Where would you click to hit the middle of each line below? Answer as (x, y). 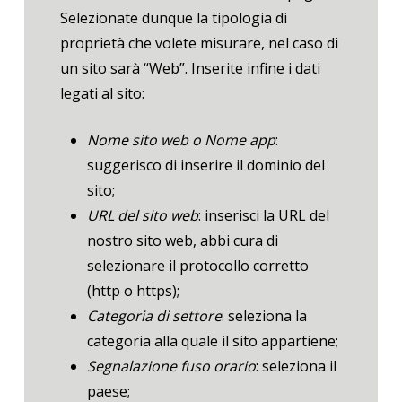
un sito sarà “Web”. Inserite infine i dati (190, 68)
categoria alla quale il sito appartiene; (212, 341)
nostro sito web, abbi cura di (182, 240)
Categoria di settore (154, 315)
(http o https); (133, 290)
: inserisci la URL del (263, 215)
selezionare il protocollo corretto (197, 265)
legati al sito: (104, 93)
